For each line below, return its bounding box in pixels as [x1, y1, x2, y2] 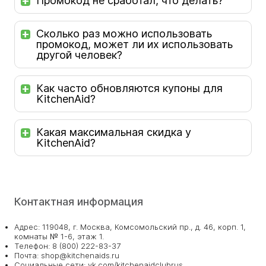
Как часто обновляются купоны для [36, 82, 223, 94]
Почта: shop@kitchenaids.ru [14, 251, 119, 260]
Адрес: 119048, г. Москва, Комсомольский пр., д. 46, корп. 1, [14, 222, 246, 232]
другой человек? [36, 49, 122, 61]
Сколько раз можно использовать [36, 27, 212, 40]
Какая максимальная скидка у [36, 126, 191, 138]
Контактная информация [14, 195, 143, 208]
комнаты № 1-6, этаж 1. [14, 232, 104, 241]
